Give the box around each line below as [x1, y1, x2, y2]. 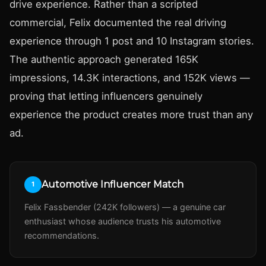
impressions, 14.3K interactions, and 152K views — [9, 71, 250, 84]
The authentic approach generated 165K [9, 53, 198, 65]
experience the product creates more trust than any [9, 108, 253, 121]
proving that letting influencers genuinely [9, 90, 202, 102]
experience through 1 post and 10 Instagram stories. [9, 34, 254, 47]
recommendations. [24, 230, 99, 241]
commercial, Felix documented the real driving [9, 16, 226, 28]
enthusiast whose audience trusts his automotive [24, 216, 221, 227]
